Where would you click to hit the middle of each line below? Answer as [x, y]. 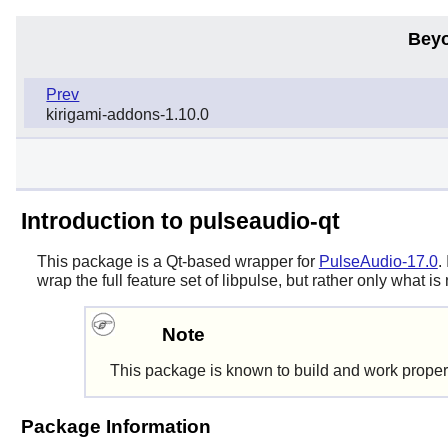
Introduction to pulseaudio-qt [180, 220]
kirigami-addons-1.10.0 [128, 115]
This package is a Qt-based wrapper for [177, 261]
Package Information [115, 427]
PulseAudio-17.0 [378, 261]
